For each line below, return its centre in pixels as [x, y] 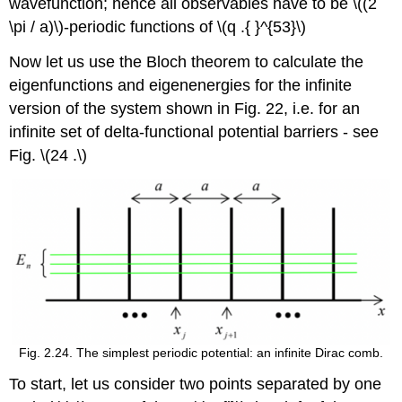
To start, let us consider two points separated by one [196, 384]
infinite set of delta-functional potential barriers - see [194, 131]
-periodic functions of [141, 26]
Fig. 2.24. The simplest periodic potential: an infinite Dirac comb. [201, 353]
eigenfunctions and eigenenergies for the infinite [181, 85]
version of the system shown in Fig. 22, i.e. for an [185, 108]
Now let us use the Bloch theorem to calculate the [187, 61]
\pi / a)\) [37, 26]
